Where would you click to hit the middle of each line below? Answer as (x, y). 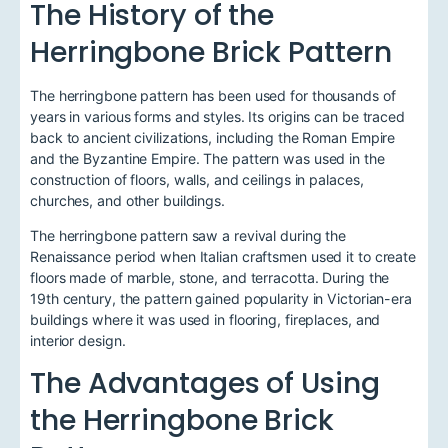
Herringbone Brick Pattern (211, 51)
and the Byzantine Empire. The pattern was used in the (207, 158)
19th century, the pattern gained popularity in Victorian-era (221, 299)
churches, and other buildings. (127, 200)
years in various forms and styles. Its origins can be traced (217, 116)
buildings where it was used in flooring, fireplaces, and (205, 320)
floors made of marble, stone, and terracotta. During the (210, 278)
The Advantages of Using (205, 383)
